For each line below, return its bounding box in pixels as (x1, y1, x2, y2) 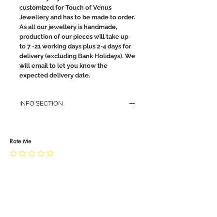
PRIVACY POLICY (19, 127, 69, 135)
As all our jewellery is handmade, (19, 23, 117, 31)
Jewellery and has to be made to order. (19, 14, 135, 21)
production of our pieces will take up (19, 33, 128, 41)
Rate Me (10, 137, 31, 146)
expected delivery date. (19, 72, 90, 79)
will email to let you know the (19, 62, 108, 70)
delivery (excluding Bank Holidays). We (19, 52, 135, 60)
